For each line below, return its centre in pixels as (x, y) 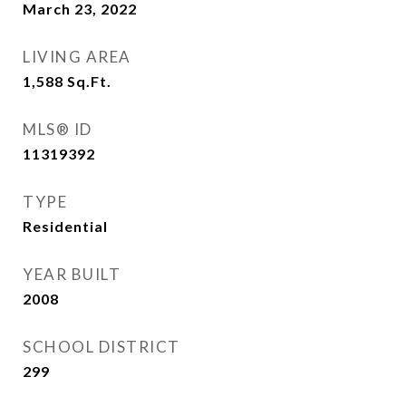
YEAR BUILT (72, 274)
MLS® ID (58, 129)
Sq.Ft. (89, 81)
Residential (65, 226)
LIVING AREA (77, 57)
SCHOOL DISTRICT (101, 347)
